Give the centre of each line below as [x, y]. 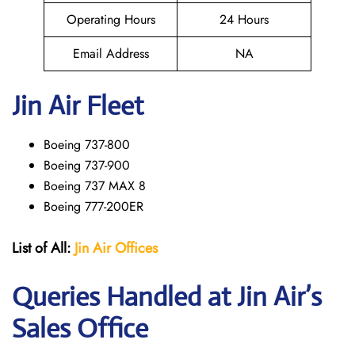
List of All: [41, 248]
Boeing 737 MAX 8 [95, 186]
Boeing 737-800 [87, 145]
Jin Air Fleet [78, 106]
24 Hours [244, 19]
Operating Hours [111, 19]
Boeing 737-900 [87, 165]
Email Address [111, 53]
